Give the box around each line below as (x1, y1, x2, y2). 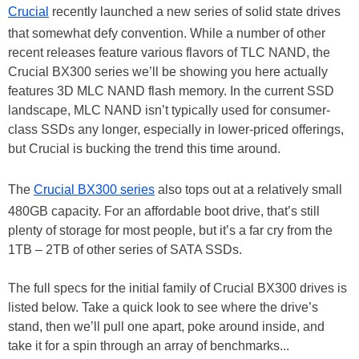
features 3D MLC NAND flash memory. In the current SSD (8, 84, 334, 98)
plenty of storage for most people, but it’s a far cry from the (8, 224, 333, 237)
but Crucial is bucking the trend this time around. (8, 142, 280, 155)
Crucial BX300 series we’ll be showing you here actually (8, 65, 328, 79)
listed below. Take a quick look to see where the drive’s (8, 301, 318, 314)
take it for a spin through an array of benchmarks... (8, 339, 289, 353)
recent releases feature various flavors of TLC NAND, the (8, 46, 330, 59)
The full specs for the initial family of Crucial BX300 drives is (8, 281, 347, 295)
